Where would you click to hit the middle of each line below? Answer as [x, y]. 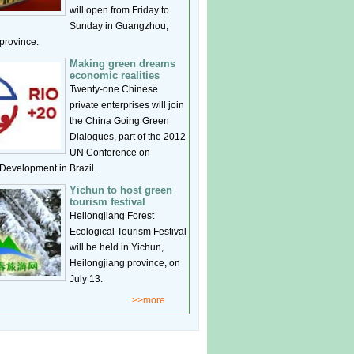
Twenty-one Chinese [114, 89]
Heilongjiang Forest [112, 216]
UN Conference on [110, 153]
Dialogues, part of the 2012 [128, 137]
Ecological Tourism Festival [128, 232]
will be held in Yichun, [117, 247]
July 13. [86, 279]
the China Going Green [119, 121]
